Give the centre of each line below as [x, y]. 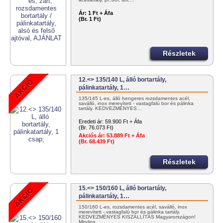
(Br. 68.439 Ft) [97, 142]
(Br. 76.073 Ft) [96, 128]
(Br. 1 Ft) [90, 19]
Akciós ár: [92, 136]
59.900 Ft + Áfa [124, 122]
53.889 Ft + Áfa [125, 136]
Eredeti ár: [91, 122]
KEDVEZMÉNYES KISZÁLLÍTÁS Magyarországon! [137, 217]
